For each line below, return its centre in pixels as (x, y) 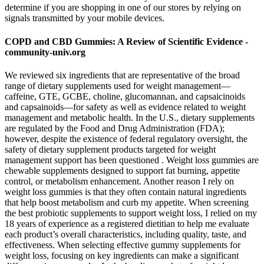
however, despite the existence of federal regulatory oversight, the (126, 138)
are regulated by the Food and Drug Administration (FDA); (115, 128)
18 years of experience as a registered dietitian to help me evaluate (127, 223)
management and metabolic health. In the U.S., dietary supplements (130, 117)
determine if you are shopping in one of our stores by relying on (123, 8)
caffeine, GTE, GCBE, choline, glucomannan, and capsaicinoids (125, 96)
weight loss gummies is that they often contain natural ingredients (126, 192)
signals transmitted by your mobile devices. (85, 18)
